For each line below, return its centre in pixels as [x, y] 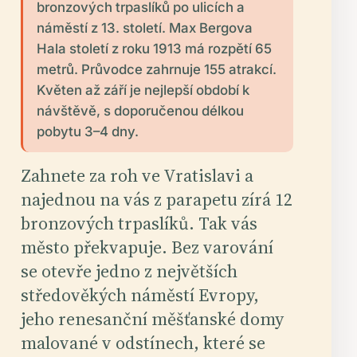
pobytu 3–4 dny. [87, 131]
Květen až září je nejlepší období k [143, 90]
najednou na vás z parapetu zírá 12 [157, 199]
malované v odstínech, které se [143, 342]
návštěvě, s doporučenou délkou [140, 110]
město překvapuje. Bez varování [147, 247]
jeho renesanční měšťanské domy [153, 318]
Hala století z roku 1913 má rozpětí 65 [154, 48]
